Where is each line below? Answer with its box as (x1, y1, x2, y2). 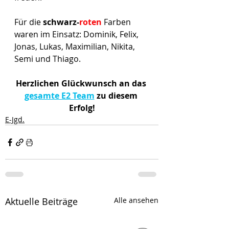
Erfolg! (68, 102, 95, 113)
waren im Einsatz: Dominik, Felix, (14, 29, 141, 40)
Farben (104, 16, 133, 28)
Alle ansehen (114, 195, 158, 205)
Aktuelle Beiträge (5, 195, 78, 208)
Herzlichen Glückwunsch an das (15, 78, 148, 89)
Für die (14, 16, 43, 28)
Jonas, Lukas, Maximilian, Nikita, (14, 41, 137, 52)
